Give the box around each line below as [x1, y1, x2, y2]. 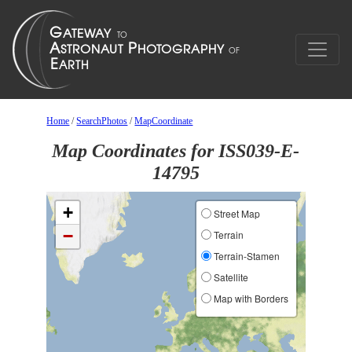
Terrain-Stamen [211, 249, 280, 262]
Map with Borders [211, 291, 288, 305]
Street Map [211, 207, 260, 220]
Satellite [211, 270, 248, 284]
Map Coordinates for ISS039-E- [52, 141, 300, 161]
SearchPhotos [76, 115, 128, 126]
